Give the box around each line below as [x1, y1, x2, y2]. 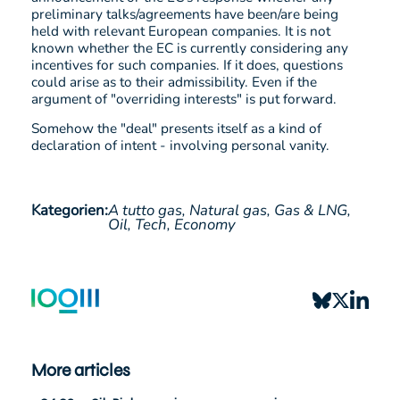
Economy [174, 213, 236, 235]
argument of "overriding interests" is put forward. [31, 88, 337, 108]
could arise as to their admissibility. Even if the [31, 71, 317, 91]
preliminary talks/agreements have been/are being [31, 4, 338, 23]
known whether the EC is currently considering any [31, 37, 348, 57]
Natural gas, [189, 199, 271, 221]
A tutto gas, [108, 199, 186, 221]
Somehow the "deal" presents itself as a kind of [31, 118, 321, 137]
